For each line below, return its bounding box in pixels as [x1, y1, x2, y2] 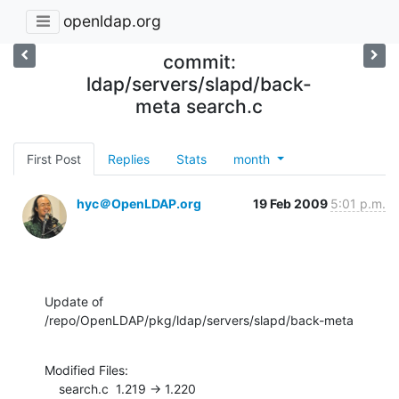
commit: [162, 50, 236, 73]
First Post [27, 151, 81, 167]
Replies [108, 151, 150, 167]
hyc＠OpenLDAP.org [77, 195, 201, 211]
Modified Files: [45, 362, 128, 378]
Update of [45, 293, 103, 309]
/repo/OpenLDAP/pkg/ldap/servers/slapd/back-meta [45, 312, 354, 328]
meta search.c [135, 94, 264, 118]
